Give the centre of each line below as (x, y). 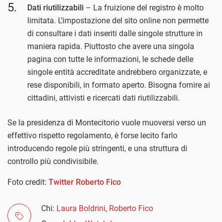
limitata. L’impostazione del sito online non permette (118, 20)
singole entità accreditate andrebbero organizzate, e (117, 72)
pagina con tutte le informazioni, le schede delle (110, 59)
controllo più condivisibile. (53, 161)
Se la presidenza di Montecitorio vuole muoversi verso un (107, 122)
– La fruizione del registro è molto (145, 7)
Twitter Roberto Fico (85, 182)
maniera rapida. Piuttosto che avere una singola (111, 46)
